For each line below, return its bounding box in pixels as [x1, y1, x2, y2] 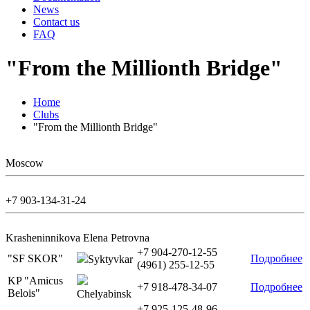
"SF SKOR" [8, 252, 63, 264]
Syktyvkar [88, 253, 133, 265]
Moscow [6, 156, 44, 169]
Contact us [33, 16, 80, 28]
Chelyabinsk [77, 287, 131, 300]
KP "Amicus [8, 274, 63, 286]
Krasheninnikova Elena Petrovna [6, 231, 149, 244]
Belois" [8, 286, 40, 299]
